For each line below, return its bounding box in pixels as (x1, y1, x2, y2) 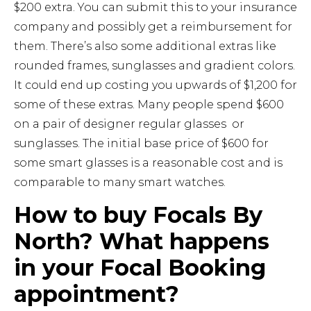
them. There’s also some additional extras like (14, 40, 276, 53)
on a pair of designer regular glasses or (14, 117, 244, 131)
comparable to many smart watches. (14, 176, 228, 189)
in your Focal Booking (14, 254, 266, 282)
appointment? (14, 280, 179, 308)
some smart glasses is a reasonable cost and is (14, 156, 283, 169)
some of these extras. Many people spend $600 (14, 98, 284, 111)
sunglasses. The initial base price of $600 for (14, 137, 269, 150)
